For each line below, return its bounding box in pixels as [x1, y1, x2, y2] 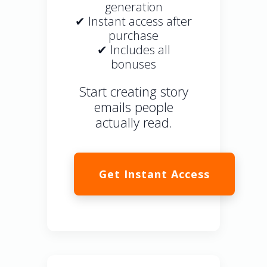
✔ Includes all [97, 42, 170, 58]
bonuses [111, 56, 156, 73]
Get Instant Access [99, 167, 210, 182]
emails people [94, 98, 173, 116]
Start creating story [79, 82, 188, 101]
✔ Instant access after [75, 13, 192, 30]
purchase [108, 27, 159, 44]
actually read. [95, 113, 172, 132]
